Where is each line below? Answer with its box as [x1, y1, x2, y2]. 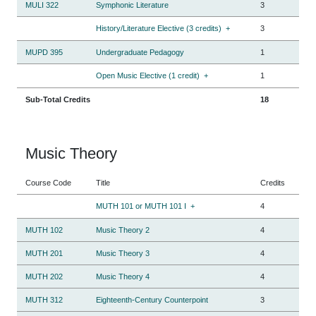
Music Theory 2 [96, 225, 150, 234]
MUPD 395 [25, 47, 63, 56]
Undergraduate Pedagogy [96, 47, 184, 56]
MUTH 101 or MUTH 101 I [96, 201, 186, 210]
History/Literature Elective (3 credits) [96, 23, 221, 32]
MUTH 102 [25, 225, 63, 234]
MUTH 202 [25, 272, 63, 281]
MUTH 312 [25, 295, 63, 304]
